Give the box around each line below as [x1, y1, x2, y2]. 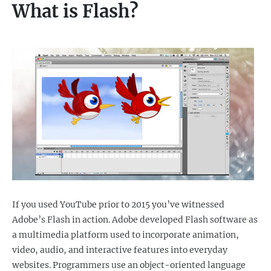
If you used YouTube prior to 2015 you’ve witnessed [12, 199, 224, 210]
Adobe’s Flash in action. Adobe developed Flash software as [12, 214, 258, 225]
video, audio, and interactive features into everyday [12, 244, 227, 255]
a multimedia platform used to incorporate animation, [12, 229, 239, 240]
